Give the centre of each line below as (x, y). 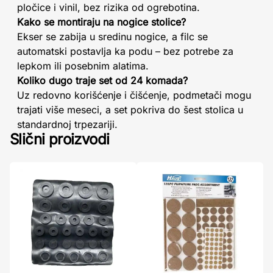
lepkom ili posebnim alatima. (83, 66)
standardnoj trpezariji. (67, 124)
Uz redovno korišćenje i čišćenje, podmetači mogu (134, 95)
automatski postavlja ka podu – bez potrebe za (125, 51)
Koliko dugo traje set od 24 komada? (102, 80)
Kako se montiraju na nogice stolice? (101, 22)
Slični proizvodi (60, 139)
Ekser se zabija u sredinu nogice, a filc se (112, 36)
